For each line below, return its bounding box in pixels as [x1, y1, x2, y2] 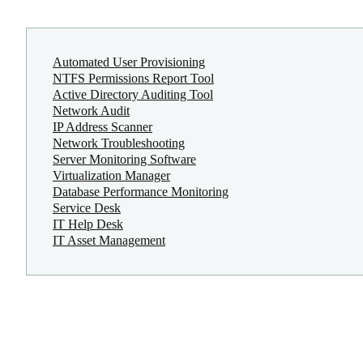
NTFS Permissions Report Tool [53, 70, 214, 85]
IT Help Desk [53, 216, 123, 231]
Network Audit [53, 103, 130, 117]
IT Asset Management [53, 233, 165, 247]
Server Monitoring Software [53, 152, 196, 166]
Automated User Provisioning [53, 54, 205, 69]
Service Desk [53, 200, 121, 215]
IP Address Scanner [53, 119, 152, 134]
